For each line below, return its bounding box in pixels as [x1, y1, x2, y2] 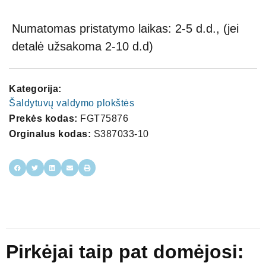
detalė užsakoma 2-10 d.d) [12, 39, 153, 53]
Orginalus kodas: [9, 128, 91, 139]
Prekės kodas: [9, 113, 80, 123]
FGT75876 [80, 113, 128, 123]
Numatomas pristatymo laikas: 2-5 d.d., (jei [12, 21, 239, 35]
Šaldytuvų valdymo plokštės [9, 97, 134, 108]
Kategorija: [9, 83, 62, 94]
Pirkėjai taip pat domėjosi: [6, 240, 244, 262]
